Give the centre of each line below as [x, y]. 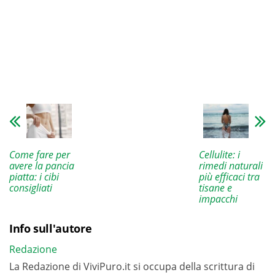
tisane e [215, 188]
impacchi [218, 199]
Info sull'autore [51, 228]
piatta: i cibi [34, 176]
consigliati [31, 188]
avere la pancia [42, 165]
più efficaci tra [229, 176]
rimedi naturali [230, 165]
